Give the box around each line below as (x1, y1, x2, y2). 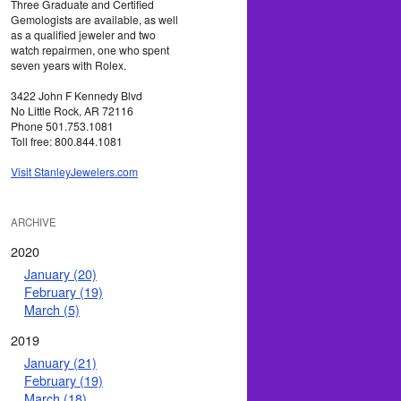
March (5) (24, 299, 80, 319)
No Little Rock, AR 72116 (11, 102, 133, 118)
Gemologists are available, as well (11, 11, 178, 27)
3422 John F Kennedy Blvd (11, 87, 142, 103)
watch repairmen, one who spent (11, 41, 169, 57)
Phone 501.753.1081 (11, 117, 114, 133)
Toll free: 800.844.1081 (11, 132, 123, 149)
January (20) (24, 263, 97, 283)
